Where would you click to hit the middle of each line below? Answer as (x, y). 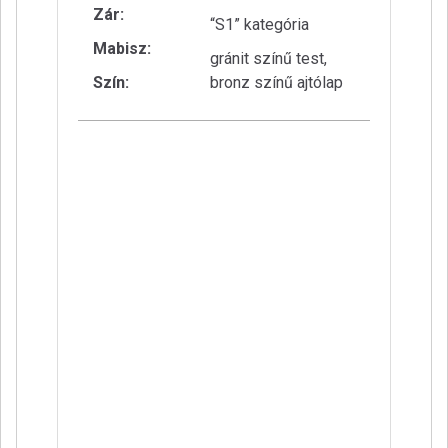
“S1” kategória (259, 25)
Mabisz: (122, 49)
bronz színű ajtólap (276, 83)
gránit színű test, (268, 59)
